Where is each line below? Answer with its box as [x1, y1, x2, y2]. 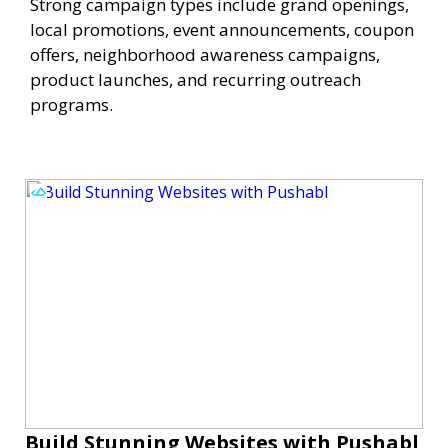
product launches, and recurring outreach [30, 67, 361, 91]
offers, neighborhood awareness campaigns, [30, 42, 380, 66]
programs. [30, 92, 113, 116]
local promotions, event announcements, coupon [30, 17, 414, 41]
